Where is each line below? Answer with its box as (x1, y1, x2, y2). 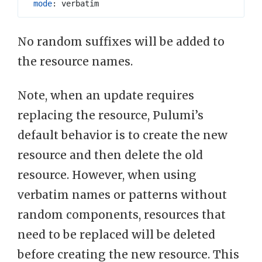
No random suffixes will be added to (18, 35, 225, 49)
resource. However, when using (18, 168, 196, 182)
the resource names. (18, 54, 133, 69)
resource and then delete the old (18, 148, 203, 163)
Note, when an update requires (18, 88, 194, 103)
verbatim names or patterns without (18, 188, 227, 202)
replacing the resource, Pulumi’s (18, 108, 204, 123)
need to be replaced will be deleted (18, 227, 215, 242)
